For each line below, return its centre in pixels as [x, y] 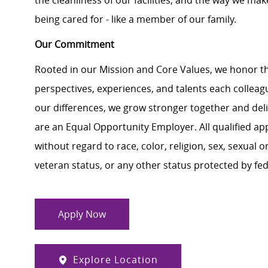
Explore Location [115, 260]
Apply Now [82, 214]
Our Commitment [74, 45]
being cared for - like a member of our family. [138, 19]
